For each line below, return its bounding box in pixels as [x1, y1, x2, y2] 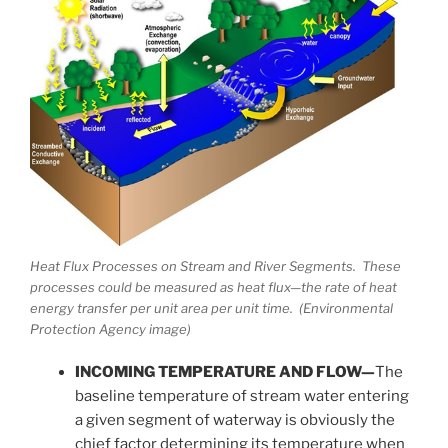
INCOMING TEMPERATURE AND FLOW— [75, 362, 375, 381]
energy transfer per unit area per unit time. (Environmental [30, 300, 393, 317]
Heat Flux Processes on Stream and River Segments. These [30, 258, 401, 275]
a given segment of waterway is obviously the [75, 410, 395, 429]
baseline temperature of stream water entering [75, 386, 409, 405]
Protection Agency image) [30, 321, 191, 338]
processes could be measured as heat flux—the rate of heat [30, 279, 397, 296]
